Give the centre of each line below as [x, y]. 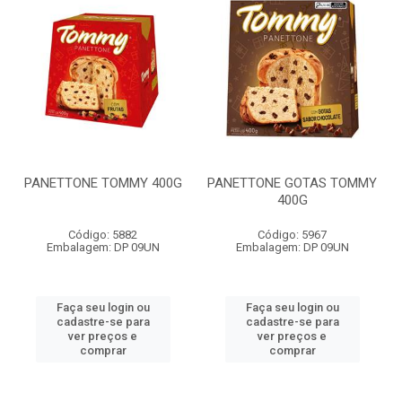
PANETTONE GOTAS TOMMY [292, 183]
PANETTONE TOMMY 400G [103, 183]
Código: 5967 [292, 235]
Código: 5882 [103, 235]
